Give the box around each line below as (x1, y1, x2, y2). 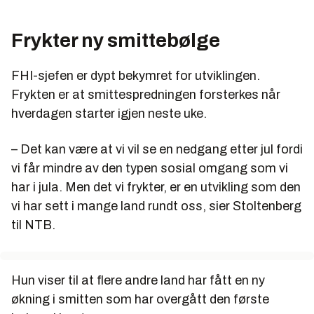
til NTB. (11, 217, 55, 232)
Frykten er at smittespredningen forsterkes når (11, 87, 280, 102)
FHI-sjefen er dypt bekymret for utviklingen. (11, 68, 260, 83)
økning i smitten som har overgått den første (11, 292, 269, 306)
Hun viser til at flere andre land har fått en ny (11, 273, 265, 287)
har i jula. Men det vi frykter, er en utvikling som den (11, 179, 301, 194)
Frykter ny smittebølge (11, 29, 220, 51)
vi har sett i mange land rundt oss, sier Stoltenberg (11, 198, 301, 213)
